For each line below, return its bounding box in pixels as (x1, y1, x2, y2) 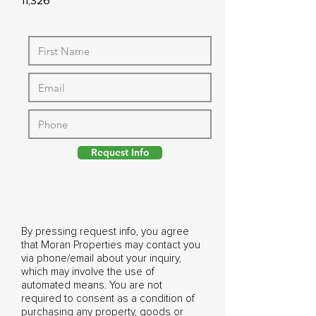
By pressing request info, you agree (21, 226, 189, 237)
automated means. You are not (21, 280, 162, 291)
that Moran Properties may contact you (21, 240, 200, 250)
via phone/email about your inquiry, (21, 253, 181, 264)
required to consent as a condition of (21, 293, 195, 304)
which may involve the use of (21, 267, 154, 277)
